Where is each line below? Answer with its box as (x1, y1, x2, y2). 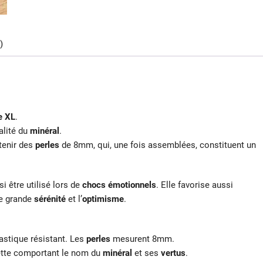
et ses (132, 248, 161, 259)
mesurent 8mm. (110, 234, 174, 245)
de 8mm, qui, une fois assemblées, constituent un (59, 140, 256, 151)
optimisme (82, 194, 124, 205)
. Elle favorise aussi (156, 180, 233, 191)
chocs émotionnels (82, 180, 156, 191)
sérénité (34, 194, 66, 205)
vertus (161, 248, 186, 259)
